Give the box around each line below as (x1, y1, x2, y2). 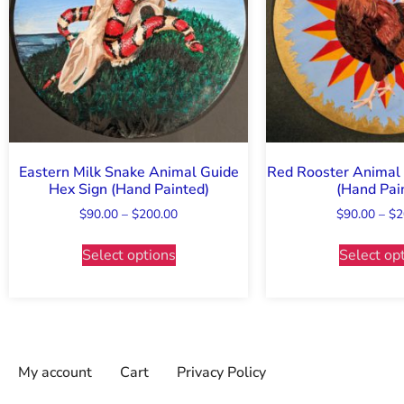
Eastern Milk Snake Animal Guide (18, 162, 239, 183)
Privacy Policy (177, 363, 266, 383)
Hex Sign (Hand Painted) (48, 179, 209, 200)
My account (18, 363, 92, 383)
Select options (81, 245, 176, 266)
